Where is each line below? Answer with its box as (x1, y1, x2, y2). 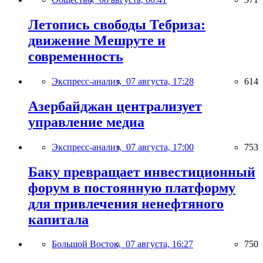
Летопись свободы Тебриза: (28, 16, 205, 32)
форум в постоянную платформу (28, 180, 235, 195)
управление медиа (28, 114, 144, 130)
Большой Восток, (52, 239, 126, 249)
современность (28, 48, 123, 64)
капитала (28, 211, 89, 227)
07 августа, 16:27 (126, 239, 193, 249)
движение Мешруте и (28, 32, 166, 48)
